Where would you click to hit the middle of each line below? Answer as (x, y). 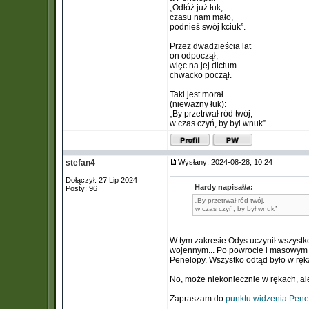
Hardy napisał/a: (224, 187)
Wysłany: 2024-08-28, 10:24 (228, 162)
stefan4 (80, 163)
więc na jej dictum (203, 66)
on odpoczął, (194, 56)
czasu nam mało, (201, 17)
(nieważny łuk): (198, 104)
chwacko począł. (201, 75)
